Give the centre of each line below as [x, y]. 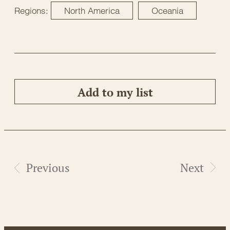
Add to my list [115, 92]
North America [92, 10]
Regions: [31, 10]
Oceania [167, 10]
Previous [48, 167]
